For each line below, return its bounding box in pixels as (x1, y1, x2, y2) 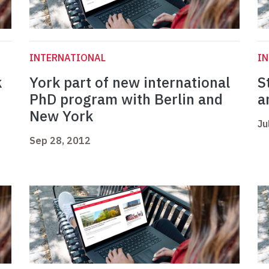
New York (29, 106, 93, 126)
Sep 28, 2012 (29, 134, 91, 147)
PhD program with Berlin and (29, 89, 223, 109)
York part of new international (29, 73, 230, 92)
